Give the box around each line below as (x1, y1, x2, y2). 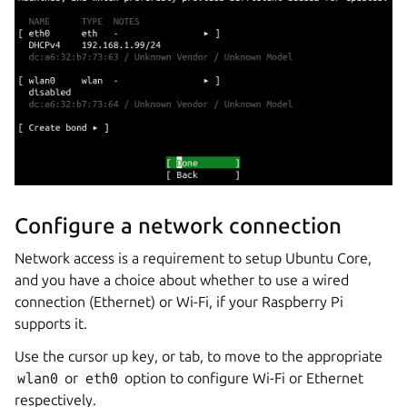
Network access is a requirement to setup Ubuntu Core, (15, 249, 372, 266)
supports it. (15, 314, 87, 332)
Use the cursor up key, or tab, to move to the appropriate (15, 347, 382, 364)
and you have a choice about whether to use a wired (15, 271, 349, 288)
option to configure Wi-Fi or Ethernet (120, 369, 363, 386)
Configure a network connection (15, 213, 342, 238)
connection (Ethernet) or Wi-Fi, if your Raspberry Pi (15, 293, 343, 310)
